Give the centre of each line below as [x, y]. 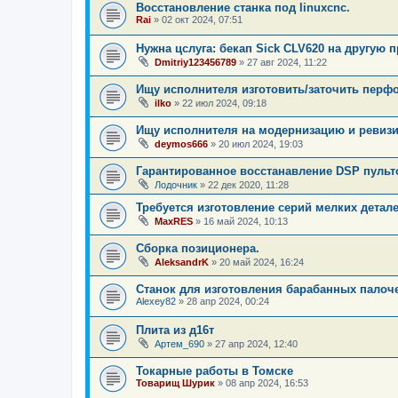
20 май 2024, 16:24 [262, 262]
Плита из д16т [175, 330]
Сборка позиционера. [198, 248]
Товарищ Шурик [175, 382]
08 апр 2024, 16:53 [267, 382]
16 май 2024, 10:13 [246, 221]
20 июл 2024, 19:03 [261, 143]
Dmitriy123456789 [195, 62]
